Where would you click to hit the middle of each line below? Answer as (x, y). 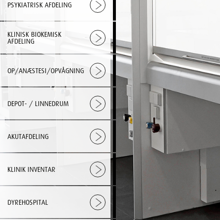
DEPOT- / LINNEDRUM (38, 103)
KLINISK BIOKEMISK (34, 34)
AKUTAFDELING (28, 136)
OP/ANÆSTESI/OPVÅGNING (46, 70)
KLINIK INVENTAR (31, 169)
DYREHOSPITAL (28, 202)
